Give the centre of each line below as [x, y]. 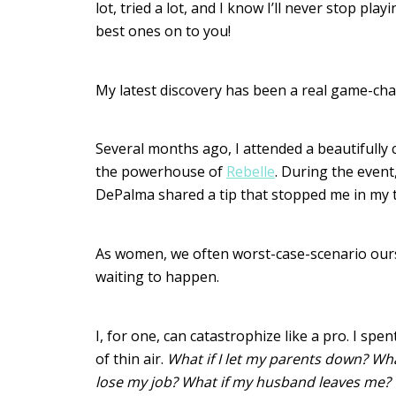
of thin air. [131, 358]
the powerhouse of [161, 172]
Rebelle [251, 172]
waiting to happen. [159, 277]
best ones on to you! [165, 30]
